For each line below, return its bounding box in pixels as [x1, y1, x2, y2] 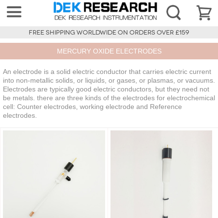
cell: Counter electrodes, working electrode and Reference [3, 103, 182, 111]
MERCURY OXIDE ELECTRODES [56, 47, 162, 55]
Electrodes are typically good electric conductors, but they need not [3, 85, 209, 93]
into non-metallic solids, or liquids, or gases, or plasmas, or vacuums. [3, 76, 215, 85]
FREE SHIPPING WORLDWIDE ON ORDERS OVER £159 [29, 29, 189, 37]
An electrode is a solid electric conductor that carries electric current [3, 68, 211, 76]
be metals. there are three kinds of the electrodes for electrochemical [3, 94, 215, 102]
